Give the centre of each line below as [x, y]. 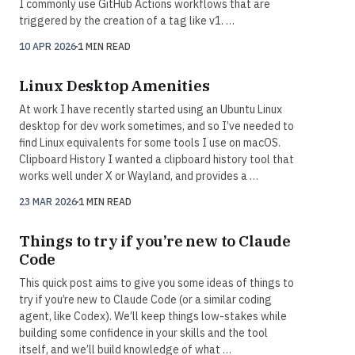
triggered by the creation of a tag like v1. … [127, 21]
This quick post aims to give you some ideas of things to [157, 283]
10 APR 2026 [48, 47]
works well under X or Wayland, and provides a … [139, 176]
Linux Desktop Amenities [115, 86]
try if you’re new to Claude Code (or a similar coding [145, 300]
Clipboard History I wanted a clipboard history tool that [157, 160]
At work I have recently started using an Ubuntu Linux [151, 110]
